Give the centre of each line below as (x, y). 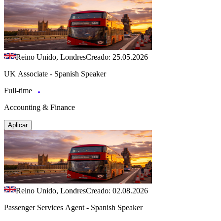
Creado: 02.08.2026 (117, 190)
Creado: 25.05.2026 (117, 57)
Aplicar (18, 125)
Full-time (19, 90)
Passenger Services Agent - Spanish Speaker (73, 207)
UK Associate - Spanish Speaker (55, 74)
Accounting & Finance (39, 107)
